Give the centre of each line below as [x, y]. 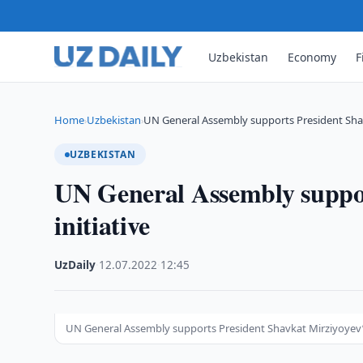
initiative [102, 225]
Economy [312, 57]
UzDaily [75, 265]
